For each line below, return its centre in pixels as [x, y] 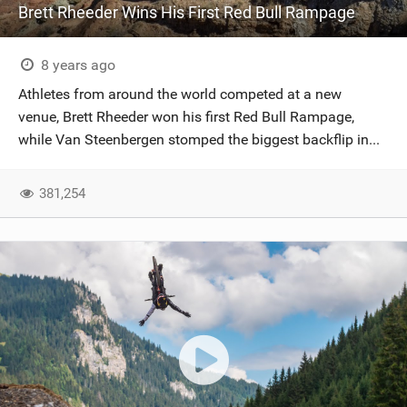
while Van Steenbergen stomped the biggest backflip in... [199, 139]
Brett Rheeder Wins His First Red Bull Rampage [187, 12]
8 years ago [76, 65]
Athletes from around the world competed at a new [180, 94]
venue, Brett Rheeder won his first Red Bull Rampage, [186, 117]
